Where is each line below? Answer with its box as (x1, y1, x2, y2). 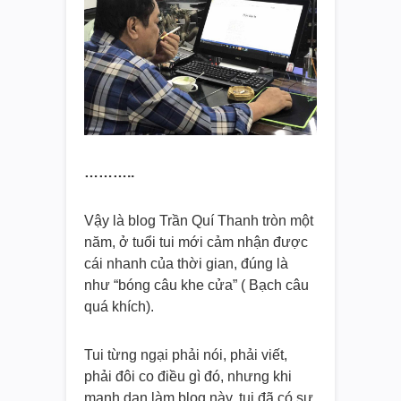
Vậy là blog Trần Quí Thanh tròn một (84, 212, 313, 228)
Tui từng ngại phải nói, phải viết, (84, 346, 287, 363)
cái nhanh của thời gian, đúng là (84, 255, 288, 271)
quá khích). (84, 298, 154, 314)
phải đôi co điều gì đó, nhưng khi (84, 368, 292, 384)
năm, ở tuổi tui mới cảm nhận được (84, 234, 308, 250)
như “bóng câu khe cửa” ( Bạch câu (84, 277, 309, 293)
